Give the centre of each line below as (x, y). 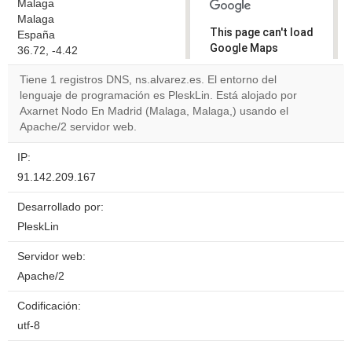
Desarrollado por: (60, 207)
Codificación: (49, 306)
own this (240, 111)
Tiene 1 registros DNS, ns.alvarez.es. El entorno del (148, 80)
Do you (236, 97)
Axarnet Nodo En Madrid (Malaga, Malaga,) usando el (154, 111)
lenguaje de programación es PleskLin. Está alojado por (158, 95)
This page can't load (262, 32)
